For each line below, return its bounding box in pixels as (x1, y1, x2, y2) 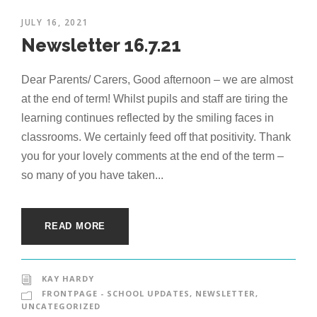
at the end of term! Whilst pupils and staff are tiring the (21, 93, 288, 105)
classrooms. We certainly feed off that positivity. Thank (21, 131, 291, 144)
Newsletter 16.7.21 (21, 35, 181, 57)
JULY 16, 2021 (21, 16, 88, 29)
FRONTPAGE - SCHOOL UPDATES (42, 288, 190, 299)
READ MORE (45, 221, 106, 232)
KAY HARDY (42, 273, 94, 284)
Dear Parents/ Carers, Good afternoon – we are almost (21, 74, 293, 86)
